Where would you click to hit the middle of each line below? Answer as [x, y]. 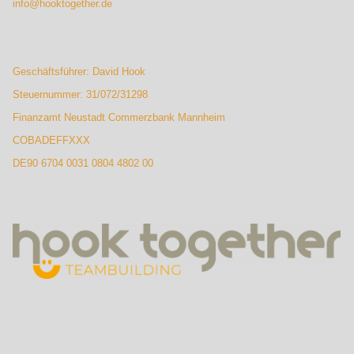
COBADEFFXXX [52, 140]
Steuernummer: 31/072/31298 [81, 94]
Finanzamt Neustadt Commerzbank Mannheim [119, 117]
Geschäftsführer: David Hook [79, 71]
